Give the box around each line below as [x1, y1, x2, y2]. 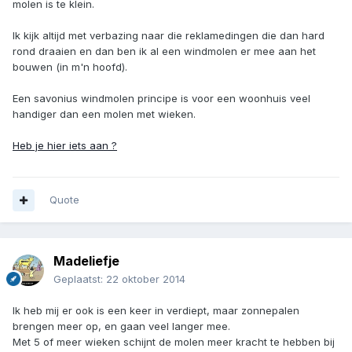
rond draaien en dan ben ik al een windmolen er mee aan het [13, 45, 316, 58]
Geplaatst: [53, 273, 106, 286]
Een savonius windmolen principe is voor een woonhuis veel [13, 92, 310, 105]
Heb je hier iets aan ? [13, 139, 117, 152]
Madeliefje [53, 253, 119, 269]
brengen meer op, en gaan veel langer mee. [13, 320, 230, 333]
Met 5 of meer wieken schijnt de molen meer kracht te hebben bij [13, 335, 335, 349]
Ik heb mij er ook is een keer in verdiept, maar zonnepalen [13, 304, 299, 317]
